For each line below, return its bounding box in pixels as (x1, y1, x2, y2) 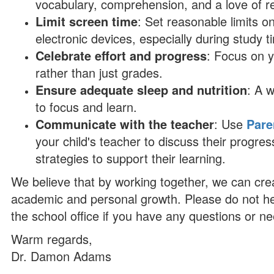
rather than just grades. (35, 64, 163, 81)
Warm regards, (11, 230, 93, 248)
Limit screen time (35, 12, 138, 30)
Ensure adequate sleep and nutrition (35, 81, 248, 98)
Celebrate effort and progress (35, 46, 207, 64)
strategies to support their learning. (35, 149, 226, 167)
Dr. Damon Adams (11, 247, 112, 265)
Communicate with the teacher (35, 115, 215, 133)
